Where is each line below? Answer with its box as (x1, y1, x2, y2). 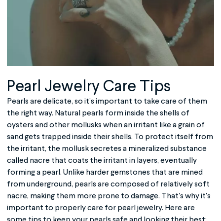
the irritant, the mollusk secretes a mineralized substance (7, 145, 207, 153)
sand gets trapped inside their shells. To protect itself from (7, 133, 213, 141)
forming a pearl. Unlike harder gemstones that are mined (7, 168, 203, 177)
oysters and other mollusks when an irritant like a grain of (7, 121, 205, 129)
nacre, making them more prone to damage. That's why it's (7, 192, 211, 200)
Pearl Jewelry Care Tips (7, 78, 171, 95)
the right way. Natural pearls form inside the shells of (7, 109, 189, 117)
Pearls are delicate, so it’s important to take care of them (7, 97, 207, 106)
